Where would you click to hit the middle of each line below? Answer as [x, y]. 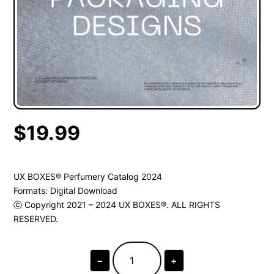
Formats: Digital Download [66, 191]
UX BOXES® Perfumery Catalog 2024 [88, 177]
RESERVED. [36, 219]
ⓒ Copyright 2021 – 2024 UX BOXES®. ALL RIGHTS [117, 205]
